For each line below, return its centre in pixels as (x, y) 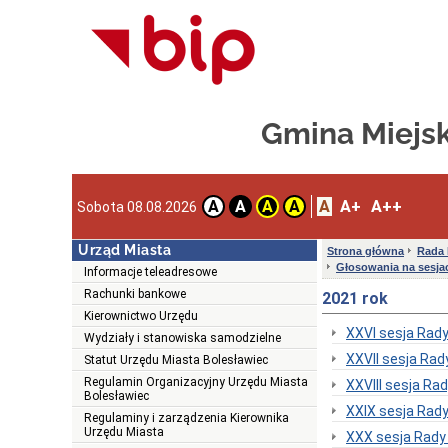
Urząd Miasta (124, 250)
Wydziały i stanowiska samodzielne (182, 338)
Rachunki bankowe (135, 294)
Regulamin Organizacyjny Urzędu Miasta (196, 382)
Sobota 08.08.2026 (137, 206)
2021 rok (355, 299)
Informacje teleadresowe (150, 272)
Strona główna (365, 251)
